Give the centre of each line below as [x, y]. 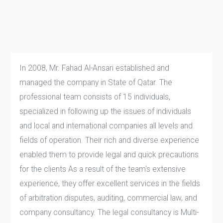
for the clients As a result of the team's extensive [103, 169]
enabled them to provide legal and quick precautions [109, 155]
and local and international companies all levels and [106, 126]
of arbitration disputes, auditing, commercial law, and [109, 198]
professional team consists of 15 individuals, [95, 97]
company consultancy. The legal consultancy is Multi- [109, 213]
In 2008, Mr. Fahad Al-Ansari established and [95, 68]
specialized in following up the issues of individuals [106, 111]
